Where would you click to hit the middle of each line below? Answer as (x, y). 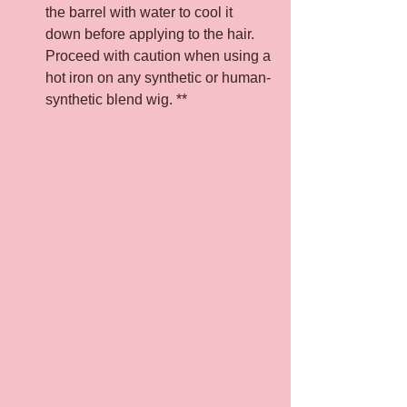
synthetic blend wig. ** (116, 99)
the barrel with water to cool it (141, 12)
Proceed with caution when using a (160, 55)
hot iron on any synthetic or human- (158, 77)
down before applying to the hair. (152, 34)
